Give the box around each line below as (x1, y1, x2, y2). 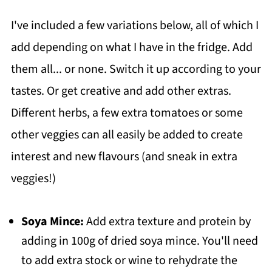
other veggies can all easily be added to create (10, 126, 243, 144)
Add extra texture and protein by (86, 213, 251, 231)
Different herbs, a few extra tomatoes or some (10, 104, 243, 122)
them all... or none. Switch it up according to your (10, 61, 261, 78)
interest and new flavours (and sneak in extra (10, 148, 237, 166)
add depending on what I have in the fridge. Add (10, 39, 253, 56)
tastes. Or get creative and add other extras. (10, 83, 231, 100)
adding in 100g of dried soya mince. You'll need (21, 233, 258, 250)
